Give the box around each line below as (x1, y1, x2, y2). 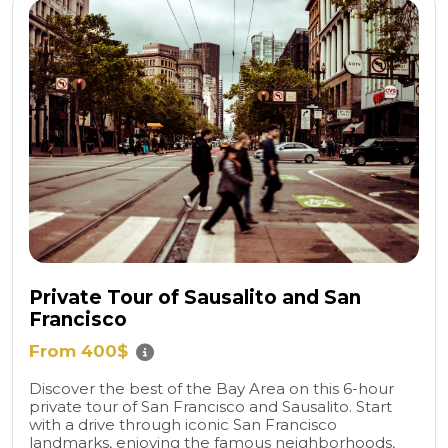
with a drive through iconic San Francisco (29, 415, 337, 435)
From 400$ (29, 341, 128, 362)
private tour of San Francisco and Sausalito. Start (29, 397, 392, 417)
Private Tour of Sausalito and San (29, 286, 361, 310)
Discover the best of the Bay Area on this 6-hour (29, 379, 394, 399)
